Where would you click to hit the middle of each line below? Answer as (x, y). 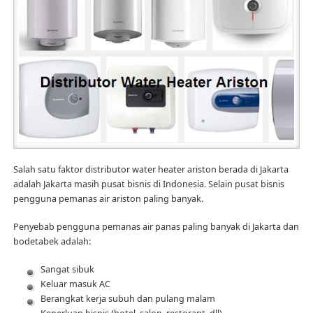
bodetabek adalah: (52, 241)
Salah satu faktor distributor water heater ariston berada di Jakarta (151, 169)
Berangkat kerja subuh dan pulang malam (128, 298)
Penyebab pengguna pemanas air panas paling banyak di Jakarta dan (156, 226)
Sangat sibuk (67, 269)
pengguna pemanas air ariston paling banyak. (108, 198)
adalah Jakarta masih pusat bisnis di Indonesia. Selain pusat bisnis (148, 184)
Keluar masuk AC (75, 284)
